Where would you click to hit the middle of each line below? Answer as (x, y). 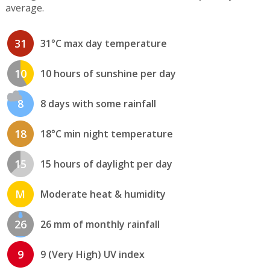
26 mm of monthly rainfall (100, 224)
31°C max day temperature (103, 43)
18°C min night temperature (106, 133)
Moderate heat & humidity (103, 194)
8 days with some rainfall (98, 103)
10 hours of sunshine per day (108, 73)
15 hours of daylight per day (106, 164)
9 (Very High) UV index (92, 254)
